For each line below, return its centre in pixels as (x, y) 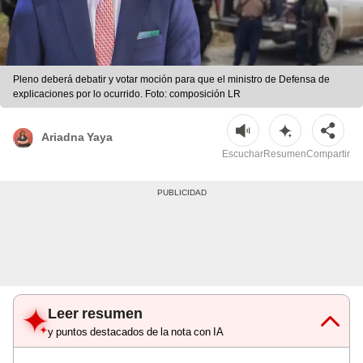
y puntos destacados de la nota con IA (136, 332)
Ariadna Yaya (77, 137)
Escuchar (243, 154)
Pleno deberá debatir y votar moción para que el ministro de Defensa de (171, 80)
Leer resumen (95, 314)
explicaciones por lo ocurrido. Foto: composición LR (127, 94)
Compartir (328, 154)
